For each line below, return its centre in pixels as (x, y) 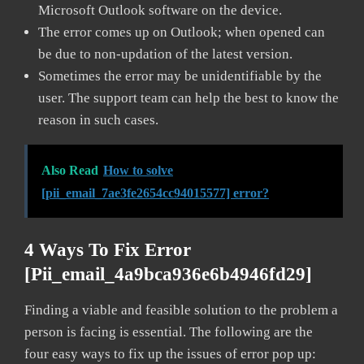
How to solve (138, 170)
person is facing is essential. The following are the (169, 331)
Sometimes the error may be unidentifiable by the (180, 76)
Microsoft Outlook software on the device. (160, 10)
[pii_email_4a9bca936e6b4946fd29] (168, 274)
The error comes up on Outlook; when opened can (182, 32)
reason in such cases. (100, 119)
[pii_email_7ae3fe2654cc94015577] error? (155, 193)
